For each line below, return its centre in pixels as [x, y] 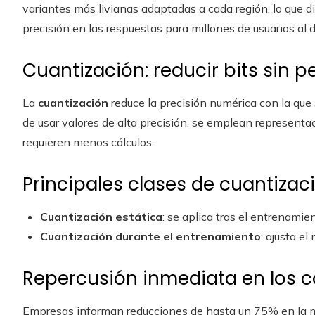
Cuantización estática [101, 217]
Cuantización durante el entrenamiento [150, 236]
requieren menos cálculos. [88, 142]
